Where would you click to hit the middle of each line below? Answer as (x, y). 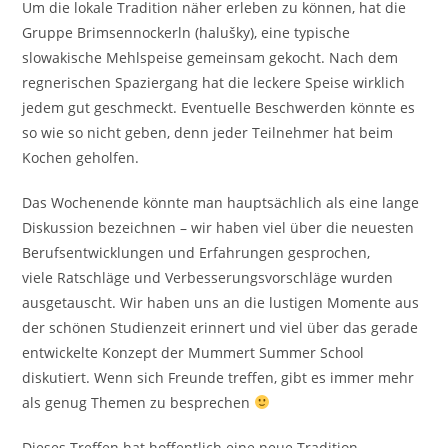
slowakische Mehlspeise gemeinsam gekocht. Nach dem (210, 57)
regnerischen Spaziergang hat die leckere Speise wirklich (214, 82)
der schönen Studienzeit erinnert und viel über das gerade (220, 327)
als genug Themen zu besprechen (138, 402)
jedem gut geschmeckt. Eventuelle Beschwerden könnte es (219, 107)
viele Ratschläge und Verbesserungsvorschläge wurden (208, 277)
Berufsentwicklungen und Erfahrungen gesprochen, (196, 252)
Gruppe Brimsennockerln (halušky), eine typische (186, 32)
